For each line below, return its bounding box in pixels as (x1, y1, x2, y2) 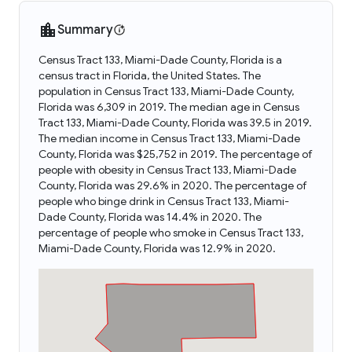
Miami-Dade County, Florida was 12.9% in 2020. (38, 241, 276, 255)
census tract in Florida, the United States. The (38, 68, 261, 82)
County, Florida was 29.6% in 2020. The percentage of (38, 178, 307, 192)
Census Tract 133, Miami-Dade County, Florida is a (38, 53, 282, 67)
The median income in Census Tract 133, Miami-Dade (38, 131, 300, 145)
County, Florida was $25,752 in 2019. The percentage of (38, 147, 313, 161)
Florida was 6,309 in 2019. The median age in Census (38, 100, 299, 114)
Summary (57, 22, 113, 38)
